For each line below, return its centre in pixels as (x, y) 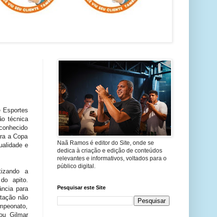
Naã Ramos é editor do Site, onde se (105, 143)
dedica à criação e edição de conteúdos (109, 151)
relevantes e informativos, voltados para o (112, 158)
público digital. (76, 166)
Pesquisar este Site (81, 187)
